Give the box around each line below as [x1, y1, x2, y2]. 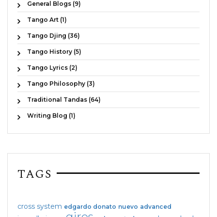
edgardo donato [64, 202, 116, 210]
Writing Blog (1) [27, 111, 76, 119]
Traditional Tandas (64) [27, 95, 101, 103]
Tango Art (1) [27, 15, 67, 23]
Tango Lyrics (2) [27, 63, 77, 71]
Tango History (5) [27, 47, 81, 55]
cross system [17, 201, 62, 211]
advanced [140, 202, 171, 210]
